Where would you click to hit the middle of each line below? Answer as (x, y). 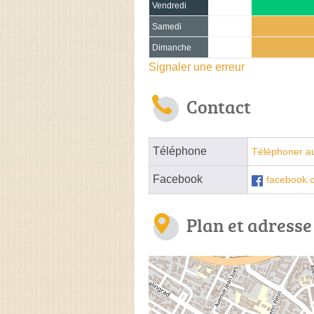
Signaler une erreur (197, 67)
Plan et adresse (249, 225)
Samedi (167, 26)
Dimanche (172, 47)
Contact (219, 106)
